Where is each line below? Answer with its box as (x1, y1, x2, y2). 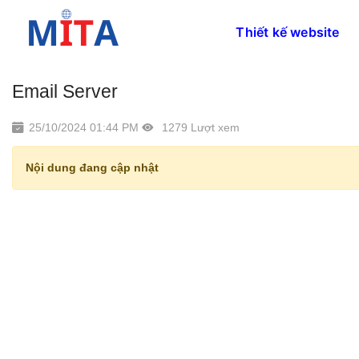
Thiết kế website (236, 24, 340, 40)
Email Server (12, 81, 118, 102)
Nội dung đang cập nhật (26, 161, 159, 174)
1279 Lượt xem (159, 121, 240, 134)
